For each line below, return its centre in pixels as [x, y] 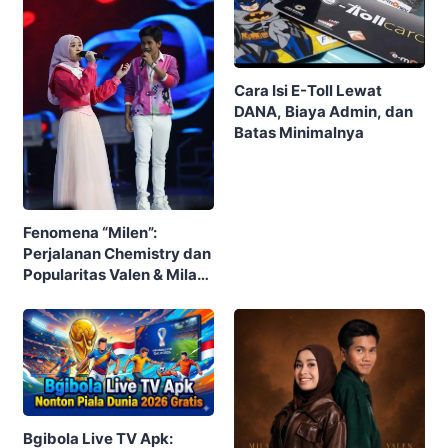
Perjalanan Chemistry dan [117, 254]
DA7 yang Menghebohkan [117, 296]
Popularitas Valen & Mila [110, 275]
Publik [46, 317]
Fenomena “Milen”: [90, 233]
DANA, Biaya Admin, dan [323, 111]
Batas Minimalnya [299, 132]
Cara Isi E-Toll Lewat [308, 90]
